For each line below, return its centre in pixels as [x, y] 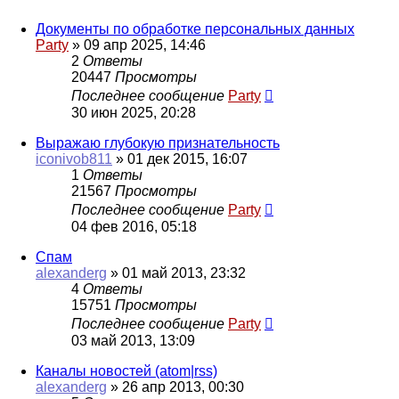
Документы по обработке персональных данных [195, 29]
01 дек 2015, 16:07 [187, 159]
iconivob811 [74, 159]
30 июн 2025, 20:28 [134, 113]
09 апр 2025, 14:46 [145, 45]
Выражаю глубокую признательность [158, 143]
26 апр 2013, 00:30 [183, 387]
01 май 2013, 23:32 [184, 273]
